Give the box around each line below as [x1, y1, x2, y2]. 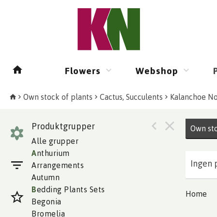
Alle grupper [31, 136, 78, 146]
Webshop [136, 64, 178, 77]
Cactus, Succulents [100, 92, 163, 102]
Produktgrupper [31, 121, 95, 132]
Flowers [65, 64, 101, 77]
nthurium [36, 148, 70, 158]
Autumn [31, 172, 60, 183]
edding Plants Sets [36, 185, 105, 195]
